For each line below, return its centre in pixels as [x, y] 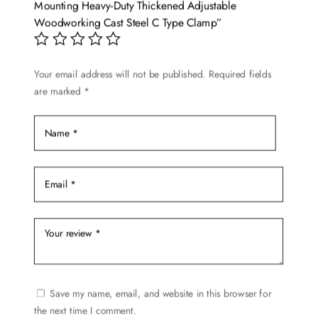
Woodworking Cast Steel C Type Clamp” [128, 23]
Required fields [240, 75]
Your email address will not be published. [120, 75]
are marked [59, 91]
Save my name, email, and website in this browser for [161, 294]
